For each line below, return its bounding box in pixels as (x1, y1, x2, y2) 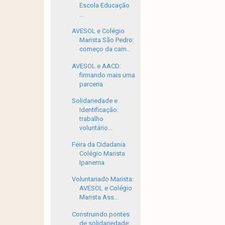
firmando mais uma (79, 71, 136, 79)
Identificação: (79, 105, 119, 114)
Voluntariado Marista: (72, 175, 134, 183)
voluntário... (79, 124, 113, 132)
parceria (79, 80, 103, 88)
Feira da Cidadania (72, 141, 126, 148)
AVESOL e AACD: (72, 62, 122, 70)
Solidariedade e (72, 96, 118, 104)
